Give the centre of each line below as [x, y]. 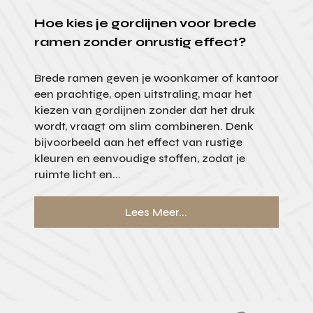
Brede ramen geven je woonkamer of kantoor [156, 78]
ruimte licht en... [77, 174]
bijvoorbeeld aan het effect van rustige [138, 142]
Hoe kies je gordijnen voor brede [145, 23]
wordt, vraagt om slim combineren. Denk [144, 126]
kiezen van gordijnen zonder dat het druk [144, 110]
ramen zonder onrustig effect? [140, 42]
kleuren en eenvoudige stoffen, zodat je [139, 158]
